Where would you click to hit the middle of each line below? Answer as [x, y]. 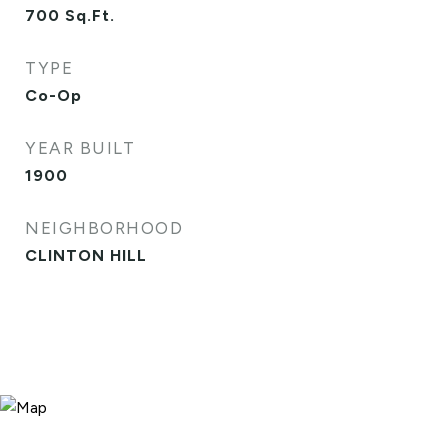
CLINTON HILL [86, 255]
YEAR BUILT [80, 148]
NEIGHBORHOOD [104, 228]
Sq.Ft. [90, 15]
